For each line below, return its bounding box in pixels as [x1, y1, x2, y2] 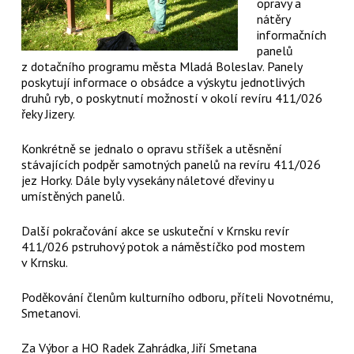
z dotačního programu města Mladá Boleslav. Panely [21, 58, 302, 74]
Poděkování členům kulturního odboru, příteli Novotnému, [21, 288, 333, 305]
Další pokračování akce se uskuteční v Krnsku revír [21, 222, 289, 239]
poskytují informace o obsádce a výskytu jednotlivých [21, 73, 305, 90]
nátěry [256, 10, 290, 27]
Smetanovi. [21, 304, 81, 321]
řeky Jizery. [21, 105, 77, 122]
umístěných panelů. [21, 187, 125, 204]
